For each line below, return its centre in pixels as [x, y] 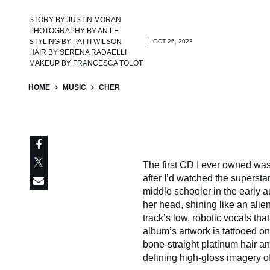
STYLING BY [51, 42]
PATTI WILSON [97, 42]
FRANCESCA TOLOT [108, 64]
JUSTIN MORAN [94, 20]
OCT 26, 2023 [173, 42]
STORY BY [48, 20]
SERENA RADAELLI [93, 53]
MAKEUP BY [51, 64]
